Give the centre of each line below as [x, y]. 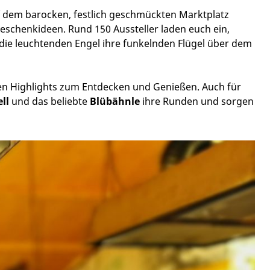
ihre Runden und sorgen [197, 101]
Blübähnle [115, 101]
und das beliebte [49, 101]
